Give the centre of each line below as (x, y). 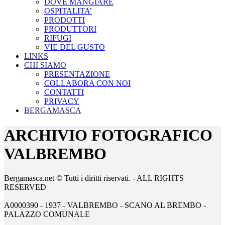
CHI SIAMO (45, 65)
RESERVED (25, 187)
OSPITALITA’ (68, 11)
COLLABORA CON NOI (87, 83)
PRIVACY (62, 101)
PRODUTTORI (70, 29)
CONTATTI (64, 92)
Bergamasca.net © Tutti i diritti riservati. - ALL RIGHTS (94, 178)
